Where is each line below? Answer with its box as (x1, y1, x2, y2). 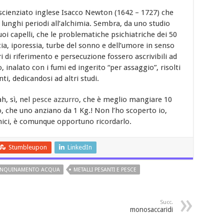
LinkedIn (67, 143, 92, 151)
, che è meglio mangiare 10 (78, 94, 172, 104)
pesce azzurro (31, 94, 79, 104)
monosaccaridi (129, 205, 173, 213)
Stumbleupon (8, 143, 47, 151)
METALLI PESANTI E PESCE (73, 166, 136, 173)
